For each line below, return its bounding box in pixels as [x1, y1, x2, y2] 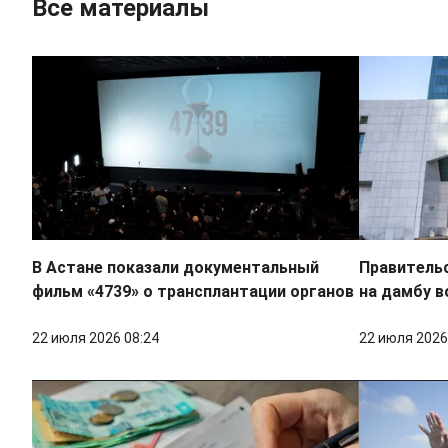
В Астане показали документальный [32, 258, 319, 278]
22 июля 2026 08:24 [32, 330, 159, 347]
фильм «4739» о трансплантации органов [32, 282, 354, 302]
